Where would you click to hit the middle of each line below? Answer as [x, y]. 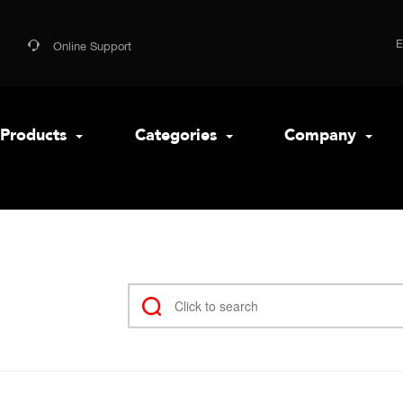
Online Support [92, 46]
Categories [178, 135]
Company [323, 135]
